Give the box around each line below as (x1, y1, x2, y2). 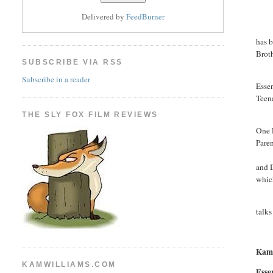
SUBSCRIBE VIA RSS (22, 58, 123, 67)
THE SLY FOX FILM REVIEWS (22, 110, 158, 119)
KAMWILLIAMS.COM (22, 260, 116, 269)
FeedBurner (126, 11, 165, 23)
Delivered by (81, 11, 126, 23)
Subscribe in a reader (22, 73, 91, 85)
